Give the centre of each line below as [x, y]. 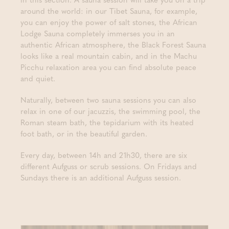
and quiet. [39, 78]
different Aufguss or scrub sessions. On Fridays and [109, 166]
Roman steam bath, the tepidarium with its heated [107, 122]
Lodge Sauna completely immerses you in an [98, 33]
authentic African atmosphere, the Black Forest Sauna [113, 44]
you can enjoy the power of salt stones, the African [109, 22]
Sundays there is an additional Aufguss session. [101, 177]
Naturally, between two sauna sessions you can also [108, 100]
